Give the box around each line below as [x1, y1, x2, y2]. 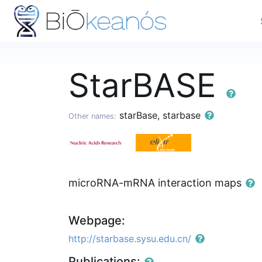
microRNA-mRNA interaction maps [68, 177, 244, 189]
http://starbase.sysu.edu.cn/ [68, 233, 191, 245]
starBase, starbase [116, 109, 204, 121]
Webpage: [68, 213, 125, 228]
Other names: [68, 112, 116, 120]
